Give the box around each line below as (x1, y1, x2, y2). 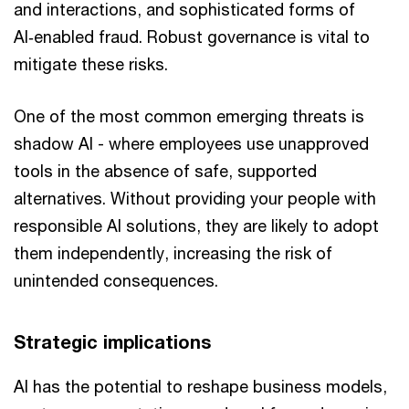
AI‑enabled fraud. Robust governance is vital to (14, 26, 370, 47)
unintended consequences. (14, 270, 218, 290)
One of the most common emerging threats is (14, 106, 364, 126)
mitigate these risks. (14, 54, 173, 74)
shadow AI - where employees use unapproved (14, 133, 369, 153)
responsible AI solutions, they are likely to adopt (14, 215, 379, 236)
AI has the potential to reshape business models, (14, 376, 387, 396)
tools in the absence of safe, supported (14, 161, 317, 181)
